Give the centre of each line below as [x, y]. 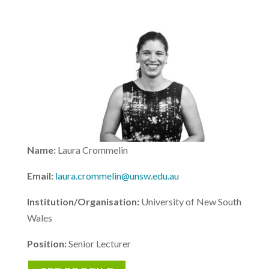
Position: [47, 243]
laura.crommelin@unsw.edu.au [117, 176]
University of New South [191, 201]
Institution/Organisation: [84, 201]
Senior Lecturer [99, 243]
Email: [41, 176]
